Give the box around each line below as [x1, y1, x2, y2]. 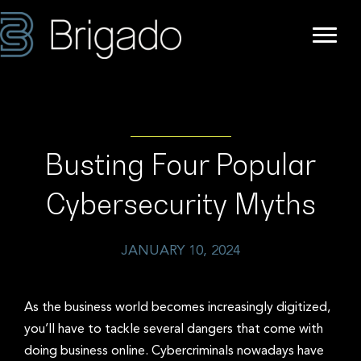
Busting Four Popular [45, 147, 316, 181]
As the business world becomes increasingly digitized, [24, 301, 330, 314]
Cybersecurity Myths [45, 186, 316, 221]
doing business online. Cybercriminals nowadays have [24, 344, 324, 358]
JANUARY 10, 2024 [121, 243, 240, 258]
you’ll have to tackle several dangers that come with [24, 322, 323, 336]
